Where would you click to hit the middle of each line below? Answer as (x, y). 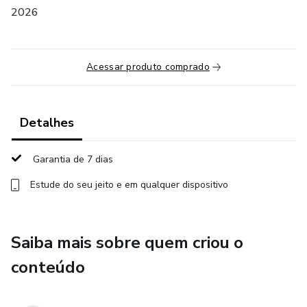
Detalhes (47, 123)
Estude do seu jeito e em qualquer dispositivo (129, 185)
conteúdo (48, 267)
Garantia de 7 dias (73, 159)
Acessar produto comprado (148, 67)
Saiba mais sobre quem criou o (127, 243)
